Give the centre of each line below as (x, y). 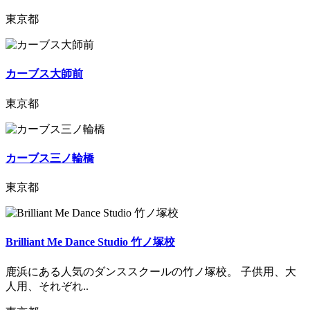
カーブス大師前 (44, 74)
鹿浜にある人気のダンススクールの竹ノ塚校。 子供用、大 (151, 271)
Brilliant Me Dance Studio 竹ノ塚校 (90, 242)
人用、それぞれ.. (47, 286)
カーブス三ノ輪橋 (50, 158)
